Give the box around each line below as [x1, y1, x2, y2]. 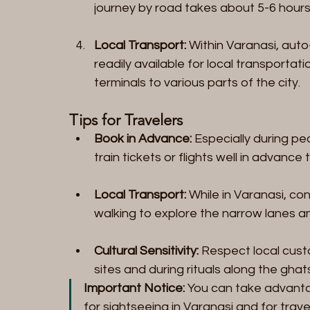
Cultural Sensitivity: [94, 244, 199, 257]
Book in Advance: [94, 131, 192, 145]
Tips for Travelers [69, 110, 183, 129]
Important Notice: [84, 281, 185, 295]
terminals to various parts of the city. [94, 75, 300, 89]
